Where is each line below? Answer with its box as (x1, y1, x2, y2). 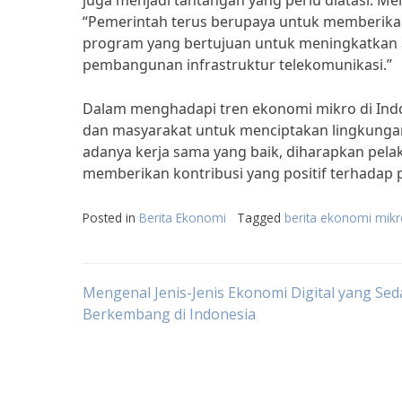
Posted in (83, 209, 139, 226)
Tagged (237, 209, 284, 226)
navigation (82, 327, 244, 369)
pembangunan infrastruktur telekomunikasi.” (83, 55, 392, 74)
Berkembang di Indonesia (83, 304, 256, 324)
